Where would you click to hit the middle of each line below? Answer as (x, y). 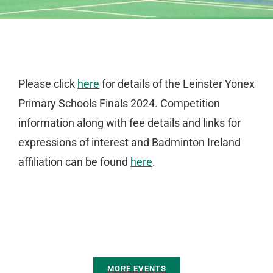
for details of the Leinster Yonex (177, 84)
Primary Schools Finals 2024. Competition (119, 103)
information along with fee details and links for (129, 123)
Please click (48, 84)
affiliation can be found (74, 162)
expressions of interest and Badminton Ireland (129, 142)
